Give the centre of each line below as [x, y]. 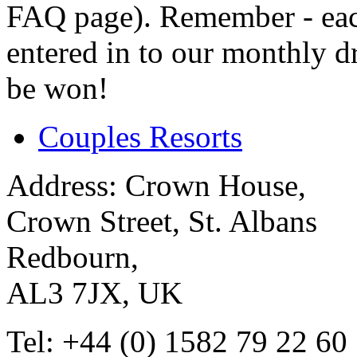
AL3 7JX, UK [94, 293]
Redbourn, [73, 257]
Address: [62, 186]
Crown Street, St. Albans [162, 222]
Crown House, [212, 186]
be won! [57, 88]
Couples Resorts [140, 137]
